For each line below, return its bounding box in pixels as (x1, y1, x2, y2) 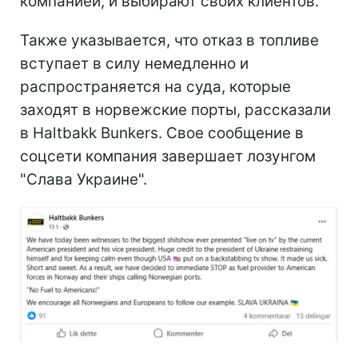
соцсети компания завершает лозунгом (20, 146, 316, 165)
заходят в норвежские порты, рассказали (20, 100, 331, 119)
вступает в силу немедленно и (20, 54, 249, 73)
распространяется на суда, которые (20, 77, 291, 96)
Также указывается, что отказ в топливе (20, 30, 319, 50)
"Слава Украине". (20, 169, 147, 189)
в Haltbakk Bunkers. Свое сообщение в (20, 123, 304, 142)
